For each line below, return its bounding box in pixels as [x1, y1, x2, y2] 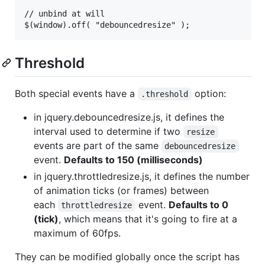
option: [191, 87, 226, 99]
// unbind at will [24, 8, 105, 18]
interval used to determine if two [34, 125, 183, 137]
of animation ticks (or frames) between [34, 184, 209, 196]
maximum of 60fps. [34, 227, 121, 239]
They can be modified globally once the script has [15, 250, 240, 263]
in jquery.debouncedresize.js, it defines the [34, 111, 224, 123]
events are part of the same [34, 139, 161, 151]
